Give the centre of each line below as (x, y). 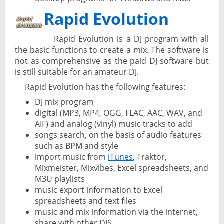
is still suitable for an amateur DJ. (77, 72)
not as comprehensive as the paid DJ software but (112, 61)
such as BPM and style (77, 146)
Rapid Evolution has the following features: (105, 87)
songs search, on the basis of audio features (118, 135)
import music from (71, 157)
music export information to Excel (99, 190)
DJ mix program (64, 102)
